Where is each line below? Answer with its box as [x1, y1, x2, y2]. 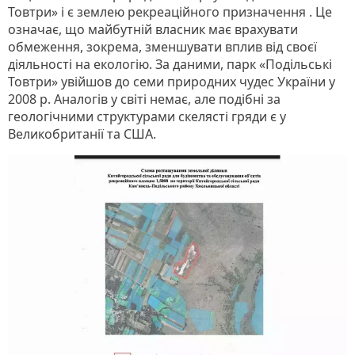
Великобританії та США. [8, 124, 156, 143]
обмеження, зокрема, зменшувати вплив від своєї [8, 37, 317, 55]
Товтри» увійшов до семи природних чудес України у [8, 72, 335, 90]
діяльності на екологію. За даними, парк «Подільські [8, 55, 332, 73]
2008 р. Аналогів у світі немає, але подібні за [8, 90, 281, 108]
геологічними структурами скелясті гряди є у [8, 107, 286, 125]
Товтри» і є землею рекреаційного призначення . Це [8, 2, 332, 21]
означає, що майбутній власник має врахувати [8, 20, 298, 38]
